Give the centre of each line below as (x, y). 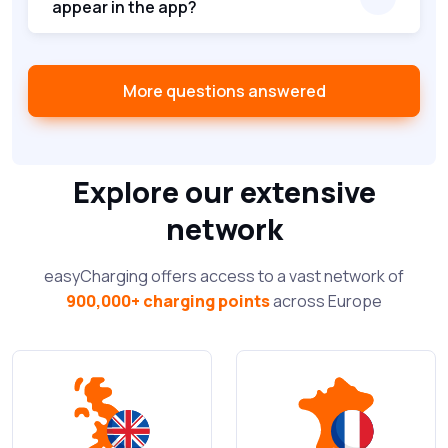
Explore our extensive (224, 191)
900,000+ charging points (168, 300)
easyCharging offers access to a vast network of (224, 275)
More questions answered (224, 90)
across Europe (326, 300)
